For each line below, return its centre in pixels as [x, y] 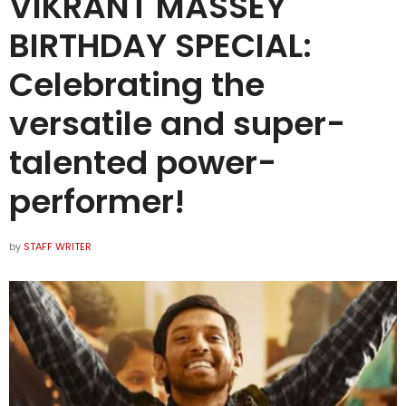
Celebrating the [137, 84]
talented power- [143, 162]
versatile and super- [177, 123]
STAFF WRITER [58, 246]
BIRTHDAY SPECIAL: [160, 45]
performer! [97, 201]
